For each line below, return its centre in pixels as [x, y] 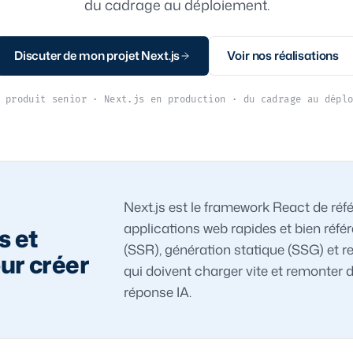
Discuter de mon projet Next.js [97, 56]
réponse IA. [158, 292]
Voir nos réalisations [283, 56]
